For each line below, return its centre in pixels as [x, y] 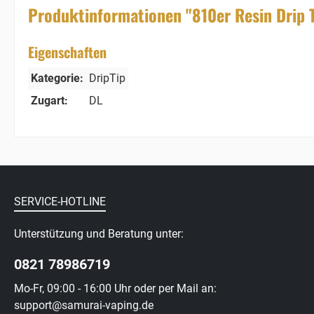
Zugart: [49, 101]
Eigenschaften [67, 52]
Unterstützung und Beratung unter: [99, 234]
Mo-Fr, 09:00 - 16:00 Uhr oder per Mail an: [115, 289]
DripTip [107, 78]
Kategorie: [57, 78]
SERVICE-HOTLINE [60, 202]
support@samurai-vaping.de [84, 306]
